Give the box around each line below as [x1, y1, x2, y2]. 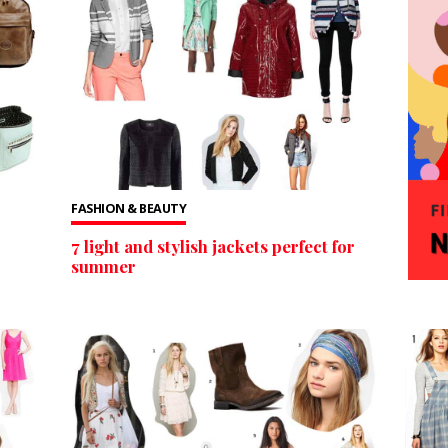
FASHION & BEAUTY [71, 200, 187, 218]
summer [71, 254, 137, 277]
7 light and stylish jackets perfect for [71, 234, 356, 257]
